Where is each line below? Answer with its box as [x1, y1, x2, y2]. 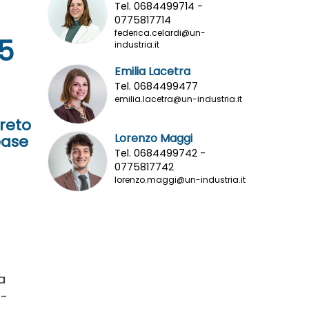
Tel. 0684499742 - [114, 146, 206, 161]
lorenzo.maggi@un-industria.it [114, 174, 246, 186]
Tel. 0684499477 [114, 79, 198, 93]
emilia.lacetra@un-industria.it [114, 92, 242, 105]
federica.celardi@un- [114, 26, 206, 39]
